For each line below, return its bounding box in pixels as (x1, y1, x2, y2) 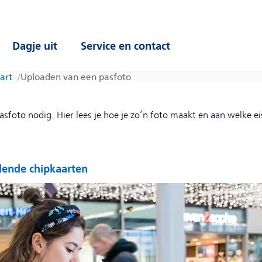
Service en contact (81, 40, 170, 52)
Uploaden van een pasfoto (20, 73, 131, 82)
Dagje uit (12, 40, 57, 52)
